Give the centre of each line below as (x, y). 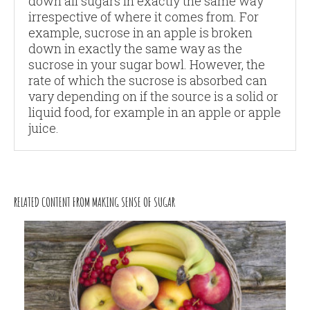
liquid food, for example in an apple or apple (155, 112)
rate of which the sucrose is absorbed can (148, 80)
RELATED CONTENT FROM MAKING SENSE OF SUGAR (94, 202)
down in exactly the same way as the (135, 48)
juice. (44, 128)
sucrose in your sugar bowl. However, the (147, 64)
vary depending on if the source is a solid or (153, 96)
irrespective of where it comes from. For (144, 16)
